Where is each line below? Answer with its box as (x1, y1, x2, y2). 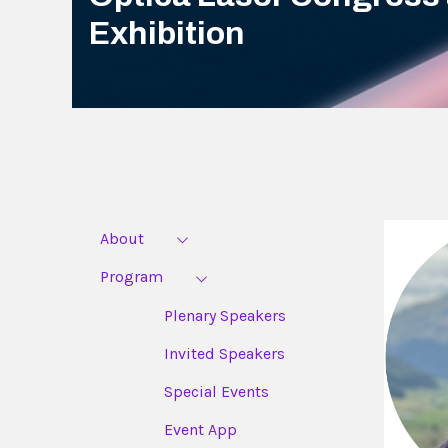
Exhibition (89, 15, 245, 51)
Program (100, 267, 163, 287)
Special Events (164, 381, 269, 401)
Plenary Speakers (164, 305, 286, 325)
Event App (164, 419, 237, 439)
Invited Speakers (164, 343, 285, 363)
